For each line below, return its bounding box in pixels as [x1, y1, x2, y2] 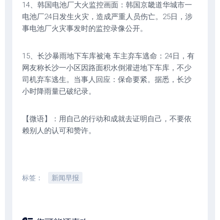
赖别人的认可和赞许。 [22, 126, 96, 135]
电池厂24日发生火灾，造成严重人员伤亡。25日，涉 [22, 12, 192, 21]
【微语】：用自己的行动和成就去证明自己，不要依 [22, 114, 192, 123]
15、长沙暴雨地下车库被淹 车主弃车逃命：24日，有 [22, 52, 194, 60]
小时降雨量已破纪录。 [22, 87, 96, 96]
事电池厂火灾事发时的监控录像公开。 [22, 24, 147, 33]
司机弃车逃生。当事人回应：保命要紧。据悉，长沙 [22, 75, 192, 84]
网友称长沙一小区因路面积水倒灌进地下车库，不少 [22, 63, 192, 72]
